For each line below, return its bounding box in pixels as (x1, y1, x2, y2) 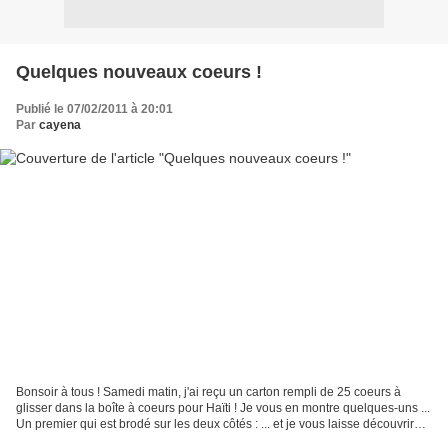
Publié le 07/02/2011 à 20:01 (16, 101, 173, 116)
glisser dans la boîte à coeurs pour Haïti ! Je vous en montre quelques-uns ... (16, 401, 430, 416)
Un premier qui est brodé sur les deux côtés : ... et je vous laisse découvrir (16, 417, 414, 432)
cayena (39, 117, 81, 132)
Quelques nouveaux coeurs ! (16, 61, 262, 82)
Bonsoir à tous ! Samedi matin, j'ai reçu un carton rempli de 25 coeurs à (16, 385, 401, 400)
